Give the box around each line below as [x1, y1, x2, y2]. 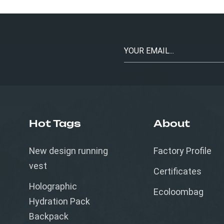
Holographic [28, 181, 77, 192]
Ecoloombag [153, 186, 204, 197]
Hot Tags [28, 119, 81, 129]
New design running [28, 145, 108, 156]
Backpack [28, 211, 68, 222]
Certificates [153, 166, 202, 177]
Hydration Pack [28, 196, 90, 207]
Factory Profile [153, 145, 212, 156]
